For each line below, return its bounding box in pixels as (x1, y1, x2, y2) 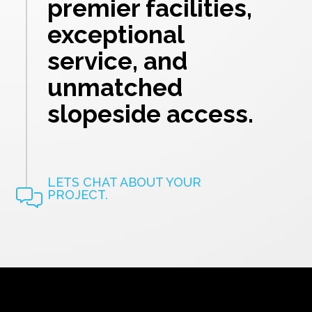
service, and (47, 47, 187, 75)
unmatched (47, 73, 182, 102)
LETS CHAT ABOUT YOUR (47, 175, 201, 189)
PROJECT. (47, 187, 108, 202)
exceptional (47, 20, 184, 49)
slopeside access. (47, 100, 253, 128)
